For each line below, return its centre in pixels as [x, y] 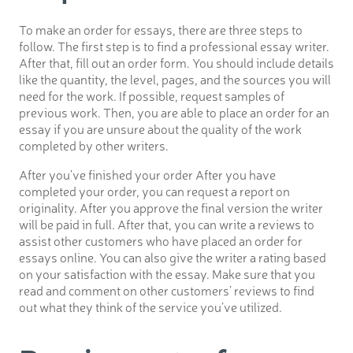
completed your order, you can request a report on [154, 191]
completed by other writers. [94, 145]
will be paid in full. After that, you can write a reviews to [167, 224]
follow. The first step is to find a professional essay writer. [174, 46]
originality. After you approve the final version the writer [171, 208]
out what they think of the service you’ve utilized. [150, 307]
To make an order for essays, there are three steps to [161, 30]
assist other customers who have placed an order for [161, 241]
